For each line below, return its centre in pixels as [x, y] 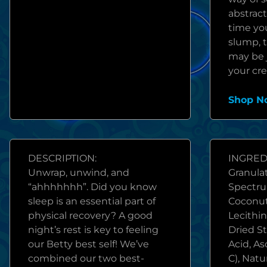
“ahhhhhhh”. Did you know [92, 187]
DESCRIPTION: [62, 158]
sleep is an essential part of [92, 201]
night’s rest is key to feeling [93, 230]
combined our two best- [86, 258]
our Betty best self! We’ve [89, 244]
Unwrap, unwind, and [79, 173]
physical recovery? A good [90, 215]
